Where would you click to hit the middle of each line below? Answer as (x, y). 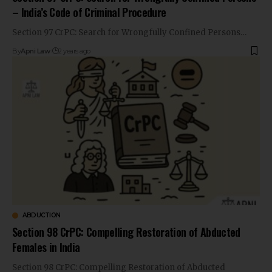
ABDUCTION (42, 215)
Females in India (46, 247)
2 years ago (74, 51)
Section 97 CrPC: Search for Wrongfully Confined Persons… (129, 32)
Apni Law (36, 51)
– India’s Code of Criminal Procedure (89, 12)
